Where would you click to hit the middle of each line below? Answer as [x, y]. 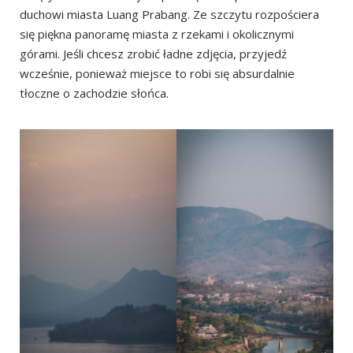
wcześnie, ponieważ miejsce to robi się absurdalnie [157, 73]
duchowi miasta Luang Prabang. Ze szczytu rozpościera [169, 14]
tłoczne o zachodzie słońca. [94, 93]
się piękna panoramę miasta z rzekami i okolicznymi [157, 33]
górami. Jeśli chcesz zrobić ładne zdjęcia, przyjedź [153, 53]
